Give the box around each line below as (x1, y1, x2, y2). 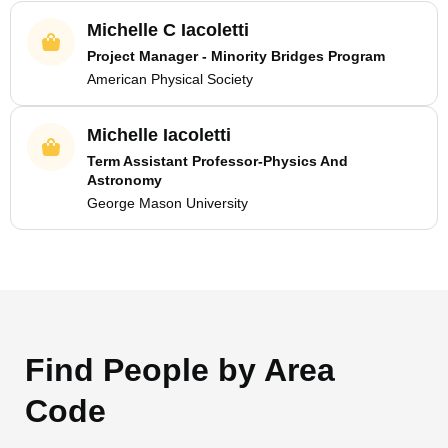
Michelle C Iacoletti (87, 20, 249, 40)
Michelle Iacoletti (87, 125, 231, 145)
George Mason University (87, 195, 248, 211)
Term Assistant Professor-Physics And (87, 153, 348, 169)
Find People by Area (25, 352, 335, 388)
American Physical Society (87, 71, 253, 87)
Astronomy (87, 172, 162, 188)
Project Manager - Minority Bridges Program (87, 48, 385, 64)
